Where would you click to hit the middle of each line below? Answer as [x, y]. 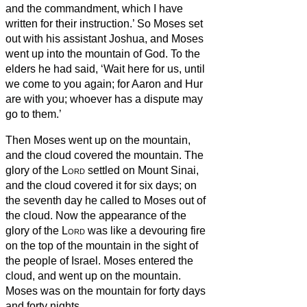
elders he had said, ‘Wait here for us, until [105, 69]
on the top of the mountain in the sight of [102, 245]
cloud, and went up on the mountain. [93, 275]
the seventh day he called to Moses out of [106, 200]
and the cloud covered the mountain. [95, 155]
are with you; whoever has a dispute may [104, 99]
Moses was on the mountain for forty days [106, 291]
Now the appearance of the [121, 215]
